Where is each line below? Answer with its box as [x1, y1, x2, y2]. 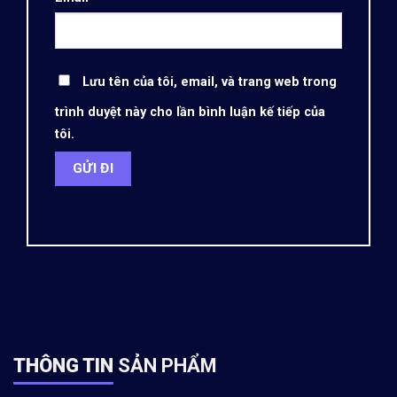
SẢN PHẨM [113, 354, 217, 377]
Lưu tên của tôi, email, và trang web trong [82, 74, 337, 90]
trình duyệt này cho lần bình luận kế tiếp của [55, 104, 325, 120]
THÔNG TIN [13, 354, 113, 377]
